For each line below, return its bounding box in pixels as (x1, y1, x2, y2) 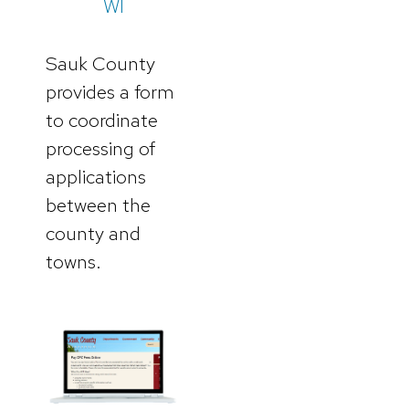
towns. (46, 248, 101, 274)
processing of (46, 135, 155, 161)
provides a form (46, 79, 174, 104)
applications (46, 163, 146, 189)
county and (46, 220, 141, 246)
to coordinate (46, 107, 158, 132)
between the (46, 192, 151, 217)
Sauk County (46, 50, 155, 76)
